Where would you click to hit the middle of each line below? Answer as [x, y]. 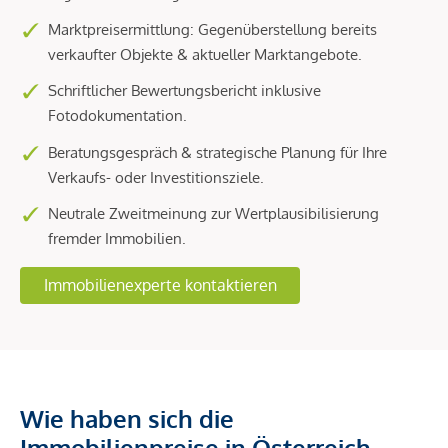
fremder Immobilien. [117, 238]
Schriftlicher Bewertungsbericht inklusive [184, 91]
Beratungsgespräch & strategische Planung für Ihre [217, 152]
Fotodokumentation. [117, 116]
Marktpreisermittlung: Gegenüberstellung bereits [212, 30]
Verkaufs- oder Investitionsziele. [156, 177]
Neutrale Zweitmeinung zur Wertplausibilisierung [213, 213]
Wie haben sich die [127, 419]
